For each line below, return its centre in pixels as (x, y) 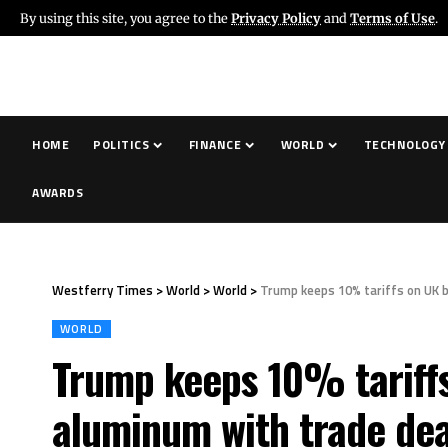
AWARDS (58, 192)
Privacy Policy (276, 17)
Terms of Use (392, 17)
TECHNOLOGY (404, 144)
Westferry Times (102, 290)
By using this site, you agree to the (125, 17)
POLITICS (121, 144)
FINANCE (215, 144)
